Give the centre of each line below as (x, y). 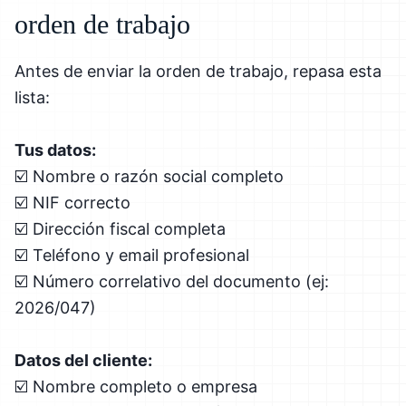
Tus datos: (55, 150)
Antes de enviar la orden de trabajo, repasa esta (198, 71)
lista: (32, 97)
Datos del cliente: (83, 360)
